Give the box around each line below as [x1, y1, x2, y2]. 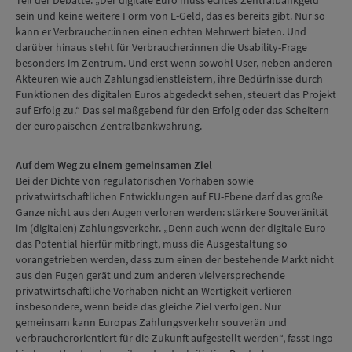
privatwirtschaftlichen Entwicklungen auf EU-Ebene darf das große [16, 189, 323, 203]
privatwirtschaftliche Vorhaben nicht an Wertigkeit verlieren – [16, 284, 300, 298]
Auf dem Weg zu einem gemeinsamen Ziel [16, 158, 212, 172]
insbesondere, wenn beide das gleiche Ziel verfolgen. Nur [16, 299, 281, 313]
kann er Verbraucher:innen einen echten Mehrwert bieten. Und [16, 24, 306, 38]
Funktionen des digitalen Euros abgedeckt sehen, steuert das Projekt [16, 87, 336, 101]
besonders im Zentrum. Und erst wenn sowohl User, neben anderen [16, 56, 332, 70]
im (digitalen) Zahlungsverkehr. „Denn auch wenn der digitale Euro [16, 221, 326, 235]
